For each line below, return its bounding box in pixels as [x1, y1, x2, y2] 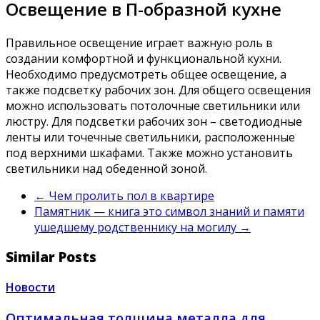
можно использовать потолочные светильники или [6, 97, 300, 114]
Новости [6, 279, 55, 296]
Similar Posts [6, 248, 96, 266]
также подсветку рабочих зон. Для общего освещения [6, 81, 311, 98]
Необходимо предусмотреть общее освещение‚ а [6, 66, 286, 82]
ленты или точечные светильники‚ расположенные [6, 129, 295, 145]
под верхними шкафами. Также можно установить [6, 144, 293, 161]
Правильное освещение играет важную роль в [6, 34, 273, 51]
